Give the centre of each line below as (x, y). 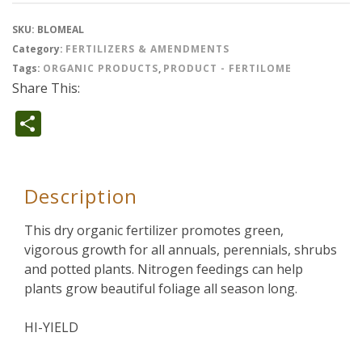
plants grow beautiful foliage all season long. (161, 288)
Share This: (46, 88)
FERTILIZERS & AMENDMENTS (147, 48)
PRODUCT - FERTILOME (227, 68)
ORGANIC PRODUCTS (101, 68)
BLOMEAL (61, 29)
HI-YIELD (51, 327)
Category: (39, 48)
